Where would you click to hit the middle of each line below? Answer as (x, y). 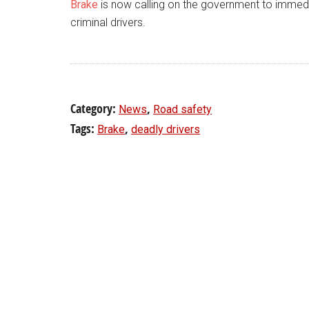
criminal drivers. (108, 22)
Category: (94, 109)
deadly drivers (166, 129)
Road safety (182, 109)
